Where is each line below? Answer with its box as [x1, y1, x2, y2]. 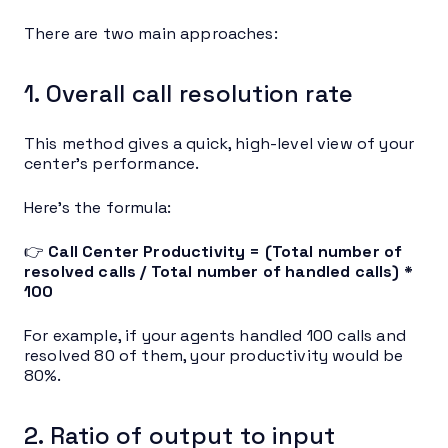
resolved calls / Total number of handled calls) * [24, 260, 413, 282]
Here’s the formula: [24, 196, 172, 218]
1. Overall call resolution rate [24, 77, 354, 109]
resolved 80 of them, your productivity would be [24, 344, 404, 366]
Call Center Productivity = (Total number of [48, 240, 403, 262]
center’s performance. [24, 152, 200, 174]
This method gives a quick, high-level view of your [24, 132, 415, 154]
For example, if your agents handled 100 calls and [24, 324, 406, 346]
